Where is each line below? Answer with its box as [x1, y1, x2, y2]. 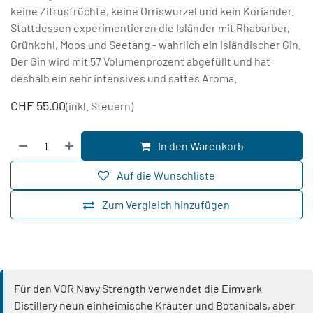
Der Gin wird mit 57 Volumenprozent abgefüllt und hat [10, 54, 270, 68]
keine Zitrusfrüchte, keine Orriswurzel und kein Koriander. [10, 4, 294, 18]
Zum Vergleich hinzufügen [102, 198, 230, 212]
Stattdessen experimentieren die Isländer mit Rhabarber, [10, 21, 290, 35]
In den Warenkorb [156, 139, 245, 153]
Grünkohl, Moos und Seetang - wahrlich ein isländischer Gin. [10, 38, 301, 52]
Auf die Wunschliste [117, 168, 215, 182]
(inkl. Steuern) [66, 99, 133, 113]
